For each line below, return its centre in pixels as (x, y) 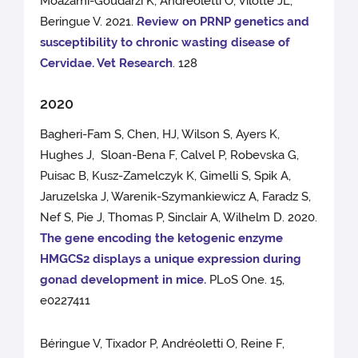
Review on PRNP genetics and (223, 22)
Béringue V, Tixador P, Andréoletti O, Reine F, (163, 344)
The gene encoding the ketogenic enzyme (162, 239)
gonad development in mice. (123, 280)
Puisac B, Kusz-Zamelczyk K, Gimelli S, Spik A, (166, 176)
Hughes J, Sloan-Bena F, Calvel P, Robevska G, (170, 155)
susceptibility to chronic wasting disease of (165, 43)
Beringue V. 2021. (89, 22)
